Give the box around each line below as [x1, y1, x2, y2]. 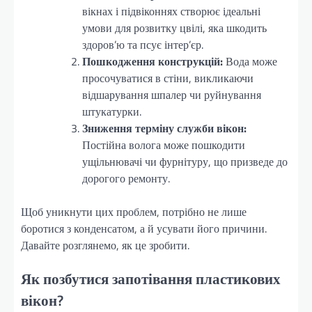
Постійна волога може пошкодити [82, 136, 245, 154]
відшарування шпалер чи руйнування [82, 86, 261, 104]
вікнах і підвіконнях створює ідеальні [82, 3, 260, 20]
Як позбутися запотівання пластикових [21, 267, 281, 290]
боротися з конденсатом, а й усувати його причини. [21, 220, 267, 237]
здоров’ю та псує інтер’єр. [82, 36, 203, 54]
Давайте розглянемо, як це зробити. [21, 237, 189, 254]
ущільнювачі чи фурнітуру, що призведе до [82, 153, 288, 171]
